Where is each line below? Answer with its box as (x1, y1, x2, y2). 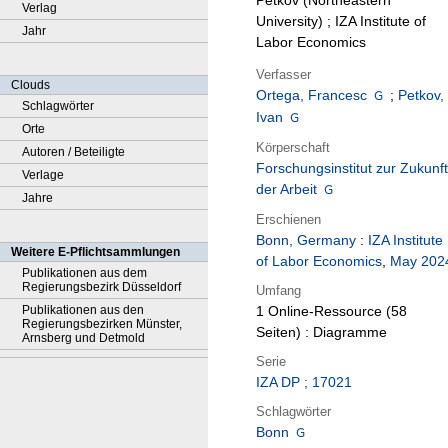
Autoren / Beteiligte (22, 145, 125, 159)
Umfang (256, 282, 301, 298)
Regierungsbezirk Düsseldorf (22, 280, 181, 294)
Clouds (11, 78, 50, 92)
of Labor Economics (256, 253, 382, 270)
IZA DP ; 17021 (256, 374, 352, 391)
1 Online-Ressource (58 (256, 303, 407, 320)
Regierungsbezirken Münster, (22, 317, 182, 331)
